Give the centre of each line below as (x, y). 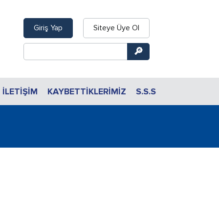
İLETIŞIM (20, 91)
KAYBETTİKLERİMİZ (87, 91)
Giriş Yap (48, 28)
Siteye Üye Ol (116, 28)
